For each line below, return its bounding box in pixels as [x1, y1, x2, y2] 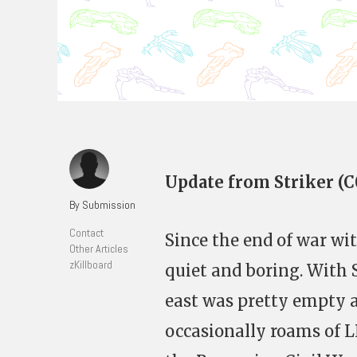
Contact [69, 226, 104, 240]
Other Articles [69, 241, 128, 256]
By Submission [69, 198, 135, 212]
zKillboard [69, 257, 112, 272]
